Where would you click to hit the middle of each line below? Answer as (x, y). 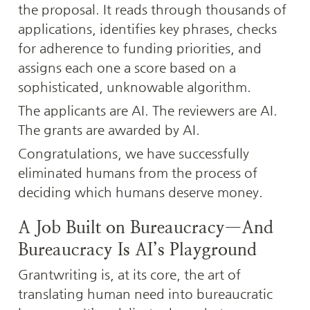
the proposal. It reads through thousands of (152, 10)
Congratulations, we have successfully (134, 154)
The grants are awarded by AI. (109, 130)
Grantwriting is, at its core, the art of (129, 274)
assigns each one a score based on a (127, 68)
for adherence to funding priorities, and (140, 48)
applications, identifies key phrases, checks (147, 29)
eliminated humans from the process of (138, 173)
